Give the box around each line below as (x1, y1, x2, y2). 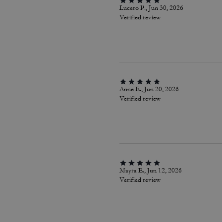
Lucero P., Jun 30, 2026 (119, 4, 183, 12)
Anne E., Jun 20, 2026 (119, 85, 179, 93)
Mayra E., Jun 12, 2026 (119, 166, 182, 174)
